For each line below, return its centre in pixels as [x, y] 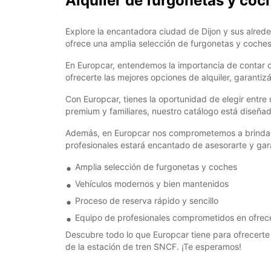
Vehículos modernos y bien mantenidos [152, 184]
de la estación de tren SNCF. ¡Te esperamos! [153, 247]
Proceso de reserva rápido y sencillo [147, 201]
